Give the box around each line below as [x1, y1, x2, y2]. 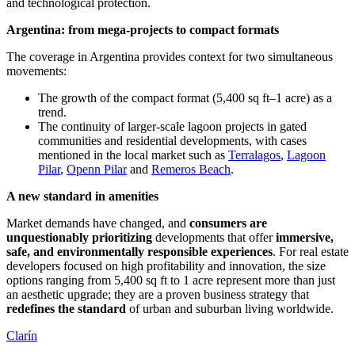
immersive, [276, 231, 334, 245]
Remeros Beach [151, 162, 231, 177]
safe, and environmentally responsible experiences [6, 245, 273, 259]
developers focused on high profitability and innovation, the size [6, 259, 326, 273]
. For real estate [273, 245, 349, 259]
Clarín [6, 329, 37, 343]
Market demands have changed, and [6, 216, 189, 231]
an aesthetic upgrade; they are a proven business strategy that [6, 288, 309, 302]
